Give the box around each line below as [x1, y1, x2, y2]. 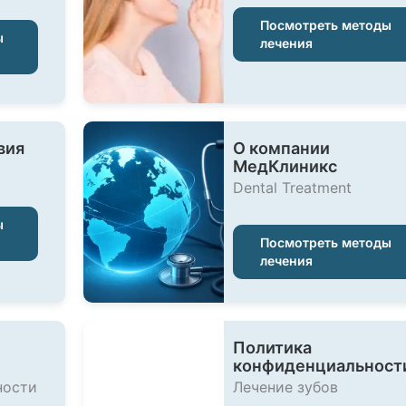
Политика [232, 338, 312, 357]
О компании [232, 139, 330, 158]
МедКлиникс [232, 157, 337, 176]
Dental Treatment [232, 179, 352, 197]
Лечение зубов [232, 378, 338, 396]
